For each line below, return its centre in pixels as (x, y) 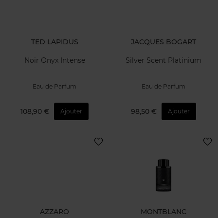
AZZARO (54, 211)
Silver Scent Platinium (163, 61)
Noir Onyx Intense (54, 61)
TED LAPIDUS (54, 42)
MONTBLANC (163, 211)
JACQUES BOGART (163, 42)
